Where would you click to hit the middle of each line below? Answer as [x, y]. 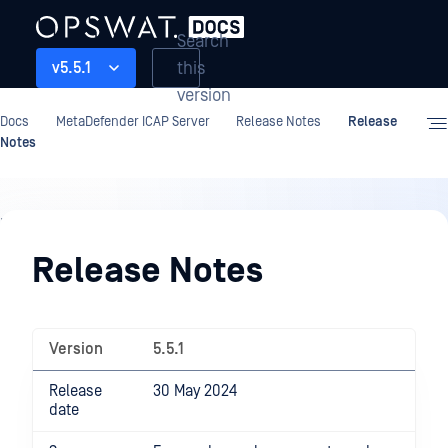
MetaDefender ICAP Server [132, 122]
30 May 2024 [195, 391]
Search [203, 41]
